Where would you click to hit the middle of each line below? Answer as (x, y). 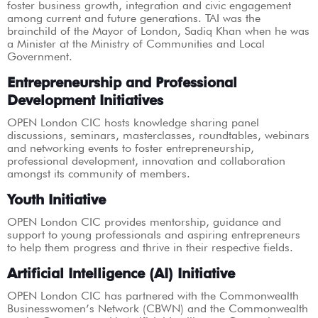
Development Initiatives (85, 100)
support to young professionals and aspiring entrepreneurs (154, 234)
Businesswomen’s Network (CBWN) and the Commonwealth (158, 308)
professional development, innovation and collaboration (146, 160)
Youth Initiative (56, 199)
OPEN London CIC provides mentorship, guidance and (144, 221)
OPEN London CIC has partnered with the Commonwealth (153, 295)
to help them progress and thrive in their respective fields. (150, 247)
